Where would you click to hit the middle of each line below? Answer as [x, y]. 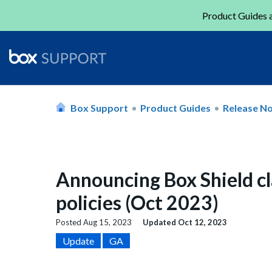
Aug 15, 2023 [107, 223]
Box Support [99, 107]
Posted [70, 223]
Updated [160, 223]
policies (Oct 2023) [137, 202]
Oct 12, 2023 [202, 223]
